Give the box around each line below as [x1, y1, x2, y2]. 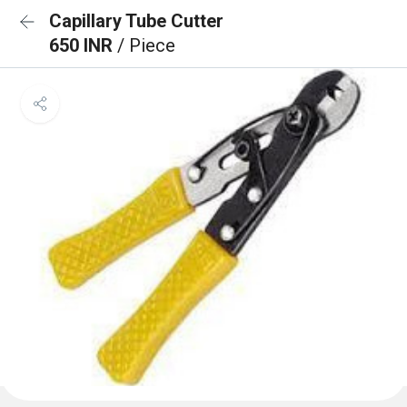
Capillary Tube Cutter [49, 10, 223, 32]
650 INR [49, 35, 117, 56]
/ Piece [117, 35, 175, 56]
